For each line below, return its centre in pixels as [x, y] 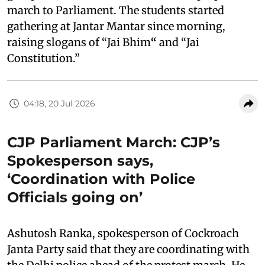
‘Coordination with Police [101, 179]
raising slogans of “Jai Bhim [79, 43]
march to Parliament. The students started [116, 11]
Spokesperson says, [80, 161]
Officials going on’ [75, 198]
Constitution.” [43, 59]
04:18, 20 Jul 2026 [59, 103]
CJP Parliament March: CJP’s [114, 143]
